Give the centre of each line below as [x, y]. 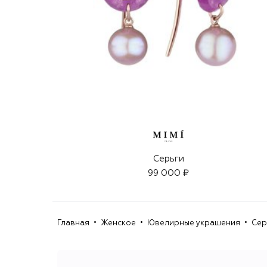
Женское [118, 223]
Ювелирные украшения [194, 223]
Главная [73, 223]
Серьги [168, 159]
